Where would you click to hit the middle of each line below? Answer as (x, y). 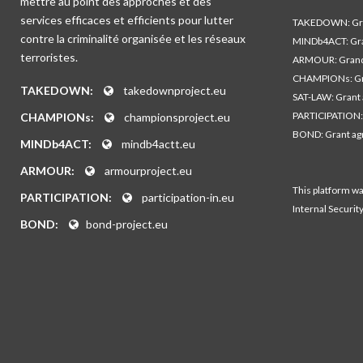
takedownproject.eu (175, 90)
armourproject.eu (148, 171)
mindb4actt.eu (158, 144)
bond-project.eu (127, 224)
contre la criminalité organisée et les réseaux (133, 38)
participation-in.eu (188, 197)
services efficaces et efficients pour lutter (127, 20)
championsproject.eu (177, 117)
